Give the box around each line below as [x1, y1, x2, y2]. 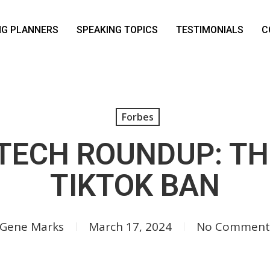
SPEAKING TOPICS [77, 24, 158, 36]
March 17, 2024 [89, 219, 172, 234]
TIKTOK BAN [50, 168, 220, 203]
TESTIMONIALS [176, 24, 243, 36]
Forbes [122, 110, 154, 124]
